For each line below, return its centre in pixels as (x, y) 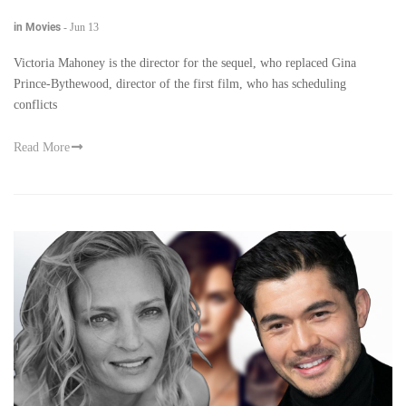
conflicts (35, 105)
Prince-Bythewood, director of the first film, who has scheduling (180, 84)
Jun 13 (84, 28)
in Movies (37, 28)
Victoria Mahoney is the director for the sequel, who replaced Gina (185, 63)
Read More (42, 148)
